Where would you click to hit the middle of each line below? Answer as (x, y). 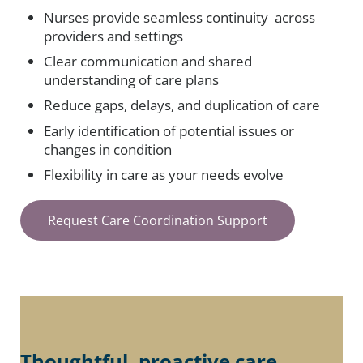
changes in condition (108, 149)
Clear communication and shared (148, 62)
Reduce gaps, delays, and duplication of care (182, 105)
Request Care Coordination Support (158, 220)
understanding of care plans (132, 80)
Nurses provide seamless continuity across (180, 17)
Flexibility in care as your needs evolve (164, 175)
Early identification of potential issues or (169, 130)
